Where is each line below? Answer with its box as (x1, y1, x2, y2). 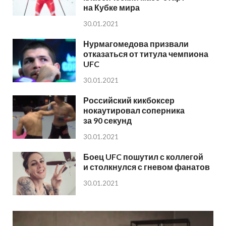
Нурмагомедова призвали (83, 39, 189, 49)
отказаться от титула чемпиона (83, 49, 208, 59)
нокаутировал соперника (83, 105, 185, 116)
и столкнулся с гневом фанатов (83, 162, 210, 172)
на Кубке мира (83, 3, 140, 13)
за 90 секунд (83, 116, 132, 126)
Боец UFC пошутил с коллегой (83, 152, 203, 162)
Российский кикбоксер (83, 95, 175, 105)
